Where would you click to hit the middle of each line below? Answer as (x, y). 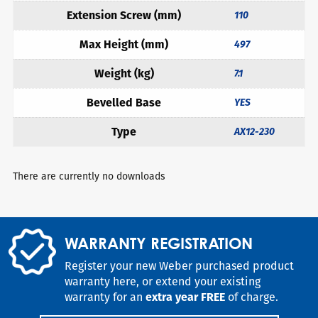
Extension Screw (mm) (124, 15)
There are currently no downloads (89, 176)
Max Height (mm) (124, 44)
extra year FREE (186, 297)
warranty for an (105, 297)
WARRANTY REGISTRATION (159, 243)
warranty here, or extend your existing (163, 281)
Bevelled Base (124, 102)
